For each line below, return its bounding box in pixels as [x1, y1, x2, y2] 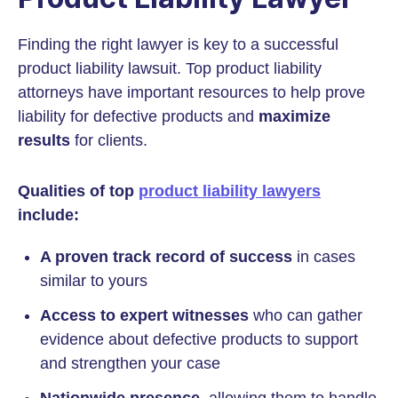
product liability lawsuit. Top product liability [18, 60, 322, 77]
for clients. [70, 131, 147, 149]
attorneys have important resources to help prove [18, 84, 365, 101]
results [18, 131, 70, 149]
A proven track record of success [40, 248, 292, 266]
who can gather [249, 306, 362, 324]
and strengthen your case [40, 354, 220, 372]
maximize [259, 107, 330, 125]
